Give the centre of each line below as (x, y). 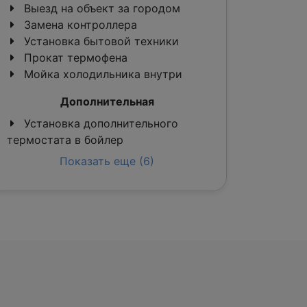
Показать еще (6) (107, 161)
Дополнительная (107, 101)
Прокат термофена (74, 57)
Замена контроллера (79, 24)
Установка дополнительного (99, 123)
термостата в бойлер (65, 139)
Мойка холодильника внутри (101, 74)
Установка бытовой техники (100, 41)
